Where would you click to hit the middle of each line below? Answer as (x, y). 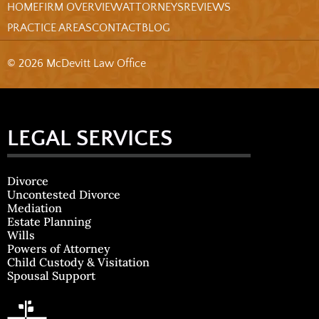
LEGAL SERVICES (90, 139)
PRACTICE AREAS (49, 28)
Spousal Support (51, 276)
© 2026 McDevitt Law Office (77, 64)
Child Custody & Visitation (78, 262)
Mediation (35, 208)
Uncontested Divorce (64, 195)
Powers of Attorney (59, 249)
